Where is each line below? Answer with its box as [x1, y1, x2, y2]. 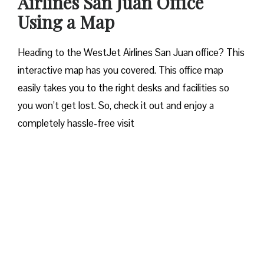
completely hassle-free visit [18, 117, 137, 130]
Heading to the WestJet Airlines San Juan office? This [18, 46, 245, 60]
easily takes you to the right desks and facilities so [18, 81, 229, 95]
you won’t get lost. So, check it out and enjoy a [18, 99, 214, 113]
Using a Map [18, 10, 114, 34]
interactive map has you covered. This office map [18, 64, 223, 77]
